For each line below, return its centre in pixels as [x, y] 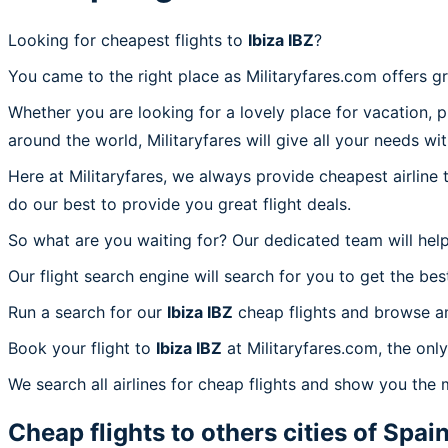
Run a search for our [87, 311]
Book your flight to [82, 347]
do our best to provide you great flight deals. [179, 203]
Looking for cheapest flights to [128, 39]
